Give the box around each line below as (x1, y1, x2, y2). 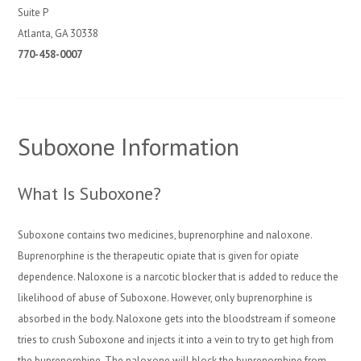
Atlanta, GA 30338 (18, 27, 99, 40)
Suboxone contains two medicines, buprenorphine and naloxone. (18, 228, 313, 242)
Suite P (18, 6, 49, 19)
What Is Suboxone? (18, 182, 162, 205)
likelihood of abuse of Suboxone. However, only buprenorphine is (18, 291, 313, 305)
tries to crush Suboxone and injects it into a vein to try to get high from (18, 333, 334, 346)
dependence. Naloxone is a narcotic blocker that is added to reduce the (18, 270, 339, 284)
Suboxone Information (18, 131, 239, 162)
